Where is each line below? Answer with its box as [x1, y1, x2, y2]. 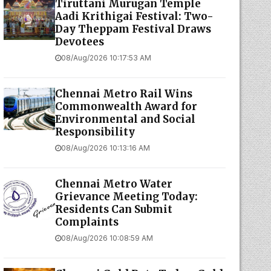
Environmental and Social [54, 113, 195, 126]
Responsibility [54, 125, 135, 139]
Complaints [54, 215, 119, 229]
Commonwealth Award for [54, 100, 197, 113]
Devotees [54, 35, 104, 48]
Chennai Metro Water [54, 177, 172, 191]
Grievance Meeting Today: [54, 190, 198, 203]
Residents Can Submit [54, 203, 172, 216]
